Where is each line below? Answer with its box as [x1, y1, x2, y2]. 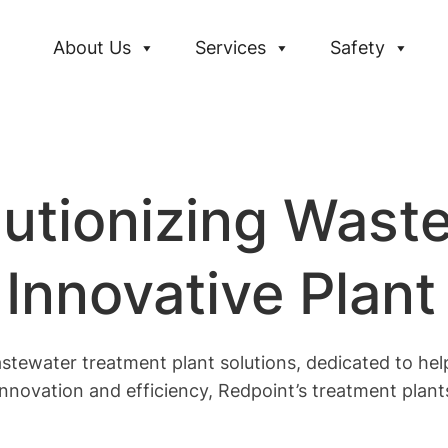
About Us [53, 37, 131, 58]
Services [195, 37, 266, 58]
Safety [330, 37, 385, 58]
